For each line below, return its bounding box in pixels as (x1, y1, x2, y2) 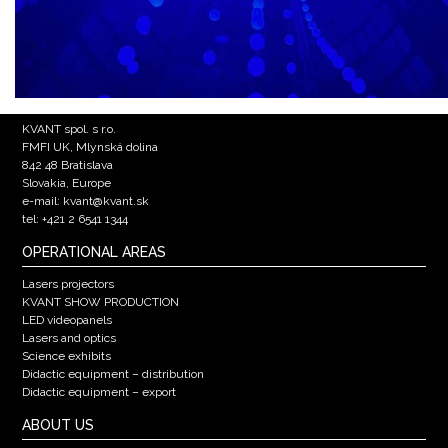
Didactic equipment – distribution (21, 367, 204, 382)
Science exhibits (21, 349, 111, 364)
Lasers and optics (21, 331, 116, 346)
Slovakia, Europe (21, 176, 111, 191)
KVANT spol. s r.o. (21, 122, 116, 137)
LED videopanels (21, 313, 112, 328)
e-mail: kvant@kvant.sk (21, 194, 149, 209)
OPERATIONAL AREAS (21, 244, 166, 261)
